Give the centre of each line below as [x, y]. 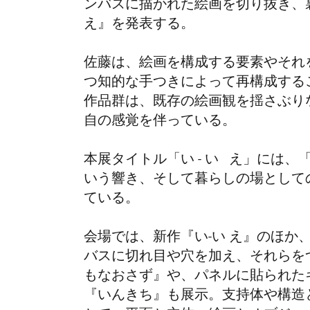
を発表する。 [153, 26]
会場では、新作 [132, 239]
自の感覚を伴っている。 [160, 123]
